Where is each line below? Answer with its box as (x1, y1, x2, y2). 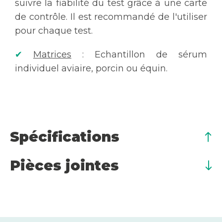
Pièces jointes (10, 157, 119, 174)
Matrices (33, 49, 71, 60)
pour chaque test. (15, 25, 93, 36)
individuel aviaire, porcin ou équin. (15, 62, 167, 74)
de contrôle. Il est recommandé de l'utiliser (15, 11, 207, 22)
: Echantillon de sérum (71, 49, 207, 60)
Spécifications (10, 128, 119, 145)
